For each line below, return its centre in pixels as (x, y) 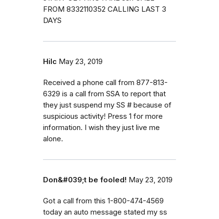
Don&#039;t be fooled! (85, 180)
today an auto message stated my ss (105, 212)
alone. (53, 139)
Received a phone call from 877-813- (105, 82)
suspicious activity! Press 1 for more (103, 116)
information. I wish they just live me (101, 127)
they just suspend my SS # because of (107, 105)
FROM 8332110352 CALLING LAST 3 (105, 9)
